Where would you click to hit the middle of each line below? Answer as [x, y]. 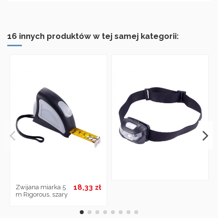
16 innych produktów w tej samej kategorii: [93, 36]
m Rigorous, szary [41, 194]
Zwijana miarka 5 [40, 187]
